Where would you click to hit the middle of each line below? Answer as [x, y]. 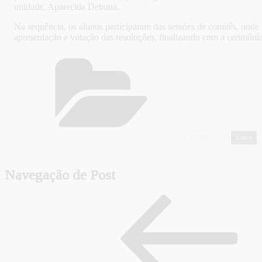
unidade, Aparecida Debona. [67, 7]
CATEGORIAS [210, 138]
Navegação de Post [60, 175]
